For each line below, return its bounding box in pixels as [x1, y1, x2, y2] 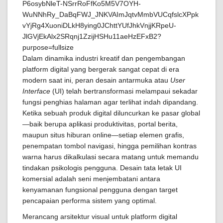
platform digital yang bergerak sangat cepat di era [22, 65, 179, 73]
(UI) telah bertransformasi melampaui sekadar [50, 87, 198, 95]
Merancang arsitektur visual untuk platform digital [22, 213, 177, 221]
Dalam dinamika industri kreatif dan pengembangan [22, 54, 185, 62]
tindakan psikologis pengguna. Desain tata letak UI [22, 164, 182, 172]
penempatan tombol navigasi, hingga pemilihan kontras [22, 142, 197, 150]
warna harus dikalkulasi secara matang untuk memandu [22, 153, 199, 161]
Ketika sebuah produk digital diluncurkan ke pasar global [22, 109, 200, 117]
